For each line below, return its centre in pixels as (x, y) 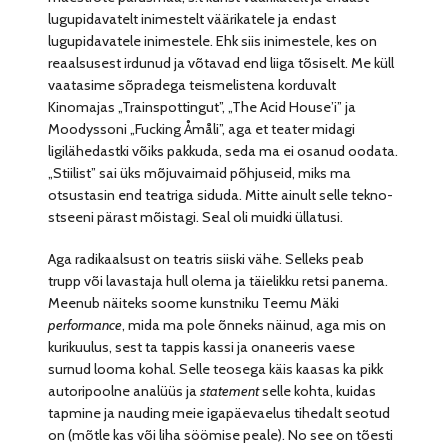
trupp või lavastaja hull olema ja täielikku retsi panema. (218, 281)
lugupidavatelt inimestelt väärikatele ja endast (192, 19)
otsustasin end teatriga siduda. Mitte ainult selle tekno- (221, 195)
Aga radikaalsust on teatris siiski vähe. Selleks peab (206, 259)
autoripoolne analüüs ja (124, 391)
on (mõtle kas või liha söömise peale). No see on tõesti (221, 435)
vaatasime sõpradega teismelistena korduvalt (192, 85)
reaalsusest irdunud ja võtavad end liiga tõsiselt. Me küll (221, 63)
